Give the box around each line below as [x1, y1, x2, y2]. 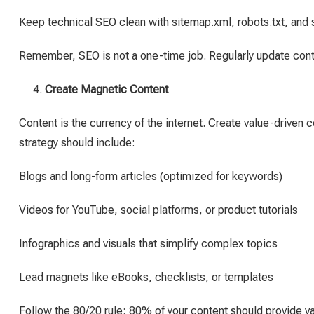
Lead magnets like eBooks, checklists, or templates [19, 271, 273, 284]
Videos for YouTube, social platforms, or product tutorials [19, 203, 298, 217]
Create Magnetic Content [45, 83, 168, 96]
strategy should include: [19, 136, 135, 149]
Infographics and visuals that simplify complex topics [19, 237, 278, 250]
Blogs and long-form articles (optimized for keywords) [19, 170, 282, 183]
